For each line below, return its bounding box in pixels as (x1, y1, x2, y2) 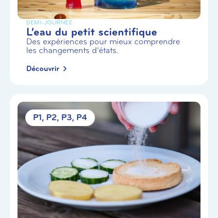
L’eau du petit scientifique (26, 24, 157, 39)
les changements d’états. (26, 45, 118, 55)
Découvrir (26, 63, 59, 73)
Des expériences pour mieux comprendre (26, 36, 180, 47)
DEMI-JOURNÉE (26, 18, 73, 26)
